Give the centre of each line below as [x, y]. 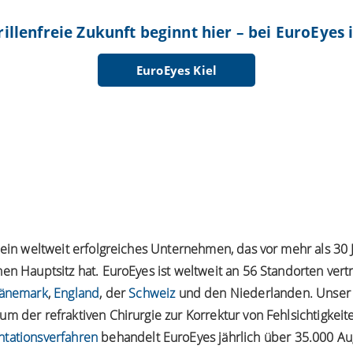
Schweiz [152, 293]
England [77, 293]
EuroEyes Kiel [176, 71]
